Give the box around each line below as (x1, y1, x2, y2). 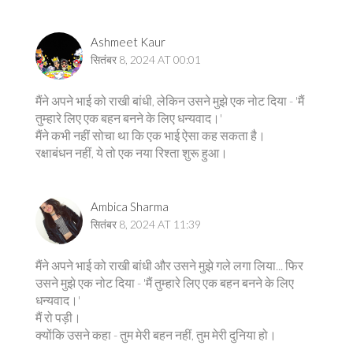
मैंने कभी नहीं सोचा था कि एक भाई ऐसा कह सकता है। (35, 128, 266, 143)
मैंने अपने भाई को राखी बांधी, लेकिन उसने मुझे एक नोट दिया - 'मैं (35, 93, 304, 108)
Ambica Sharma (91, 199, 169, 214)
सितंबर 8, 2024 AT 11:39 (91, 217, 201, 231)
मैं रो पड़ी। (35, 310, 81, 325)
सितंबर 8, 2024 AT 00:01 (91, 53, 201, 66)
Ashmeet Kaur (91, 35, 165, 49)
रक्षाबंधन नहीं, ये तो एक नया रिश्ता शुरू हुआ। (35, 145, 228, 160)
